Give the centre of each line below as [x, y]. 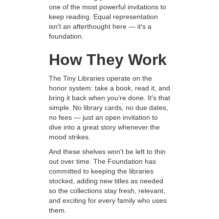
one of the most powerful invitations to [108, 7]
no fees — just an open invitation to [103, 118]
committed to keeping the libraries [101, 171]
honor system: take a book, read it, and [109, 88]
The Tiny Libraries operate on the [100, 78]
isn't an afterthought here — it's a [100, 27]
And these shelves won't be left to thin [107, 152]
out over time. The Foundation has [102, 162]
